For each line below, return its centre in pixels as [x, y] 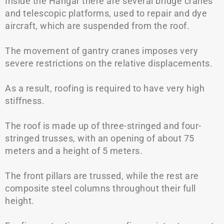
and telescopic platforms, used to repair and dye [106, 13]
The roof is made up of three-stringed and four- [103, 126]
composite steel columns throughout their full [100, 188]
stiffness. [25, 101]
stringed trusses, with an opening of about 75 [100, 138]
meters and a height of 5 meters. [74, 151]
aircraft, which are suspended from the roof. [97, 26]
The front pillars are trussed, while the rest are [102, 176]
